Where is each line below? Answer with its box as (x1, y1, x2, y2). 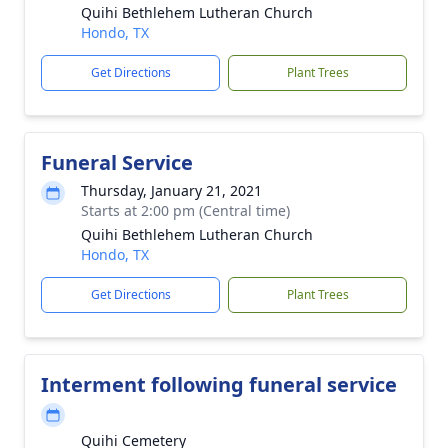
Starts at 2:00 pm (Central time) (81, 201, 290, 220)
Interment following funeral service (41, 371, 397, 398)
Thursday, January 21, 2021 (81, 181, 262, 200)
